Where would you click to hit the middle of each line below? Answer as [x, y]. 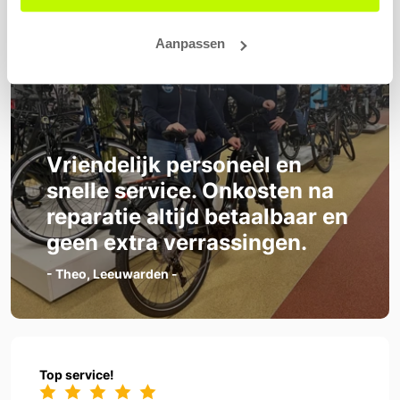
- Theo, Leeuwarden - [112, 274]
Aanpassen [190, 44]
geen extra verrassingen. [177, 243]
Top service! [77, 375]
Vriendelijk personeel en [174, 165]
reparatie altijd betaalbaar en [197, 217]
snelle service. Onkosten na [190, 191]
